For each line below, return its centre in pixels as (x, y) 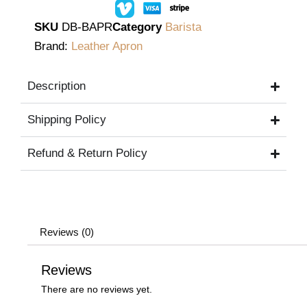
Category (137, 27)
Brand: (53, 47)
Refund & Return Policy (87, 153)
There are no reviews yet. (97, 290)
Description (57, 86)
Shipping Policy (67, 120)
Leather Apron (107, 47)
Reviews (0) (67, 232)
